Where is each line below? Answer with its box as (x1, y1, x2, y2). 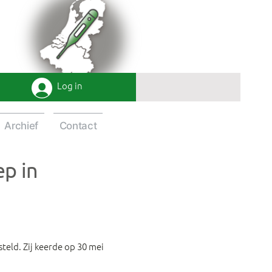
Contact (59, 120, 97, 132)
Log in (57, 79, 83, 92)
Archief (4, 120, 39, 132)
